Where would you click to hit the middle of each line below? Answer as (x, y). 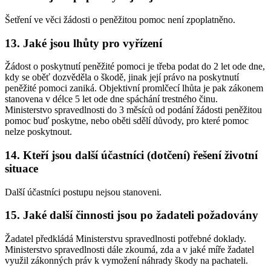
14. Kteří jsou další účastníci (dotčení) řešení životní (131, 155)
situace (21, 168)
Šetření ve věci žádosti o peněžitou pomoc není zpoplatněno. (120, 19)
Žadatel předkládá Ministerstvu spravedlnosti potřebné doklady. (126, 239)
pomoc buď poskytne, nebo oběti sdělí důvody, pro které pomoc (127, 121)
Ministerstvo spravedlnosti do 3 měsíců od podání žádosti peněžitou (133, 110)
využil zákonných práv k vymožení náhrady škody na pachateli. (126, 261)
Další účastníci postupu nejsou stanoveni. (83, 192)
